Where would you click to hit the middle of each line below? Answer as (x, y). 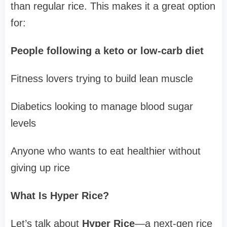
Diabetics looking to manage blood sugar (102, 107)
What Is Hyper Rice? (60, 196)
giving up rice (40, 168)
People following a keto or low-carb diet (107, 51)
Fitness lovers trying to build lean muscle (102, 79)
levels (23, 123)
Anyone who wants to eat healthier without (106, 151)
